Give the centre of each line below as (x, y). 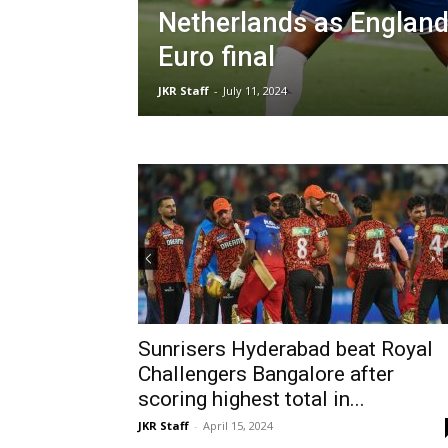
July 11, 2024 (255, 90)
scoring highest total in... (251, 399)
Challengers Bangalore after (266, 374)
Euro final (216, 57)
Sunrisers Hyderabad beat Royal (285, 349)
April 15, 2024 (238, 425)
